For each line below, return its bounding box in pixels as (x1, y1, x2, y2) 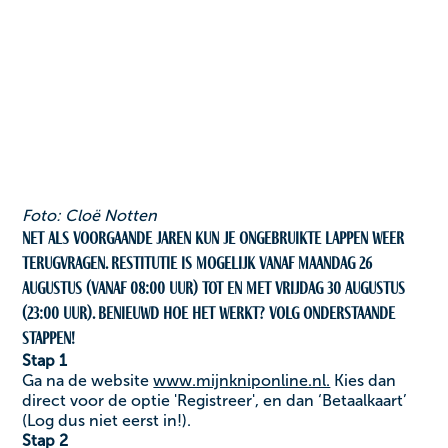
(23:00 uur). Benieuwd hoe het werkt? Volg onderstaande (22, 301, 396, 324)
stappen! (22, 326, 76, 349)
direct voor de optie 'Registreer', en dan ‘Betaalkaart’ (22, 390, 408, 410)
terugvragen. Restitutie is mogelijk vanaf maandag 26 (22, 251, 373, 274)
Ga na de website (22, 370, 154, 390)
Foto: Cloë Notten (22, 205, 158, 225)
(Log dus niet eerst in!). (22, 410, 192, 430)
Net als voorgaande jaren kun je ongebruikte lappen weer (22, 226, 405, 249)
